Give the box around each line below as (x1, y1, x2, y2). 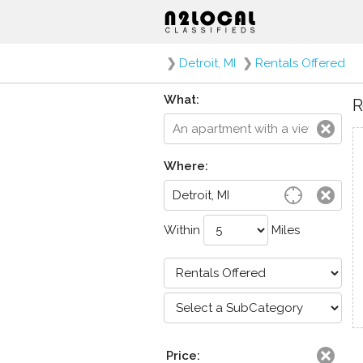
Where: (164, 159, 208, 173)
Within (164, 223, 203, 237)
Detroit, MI (179, 56, 236, 70)
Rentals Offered (255, 56, 345, 70)
